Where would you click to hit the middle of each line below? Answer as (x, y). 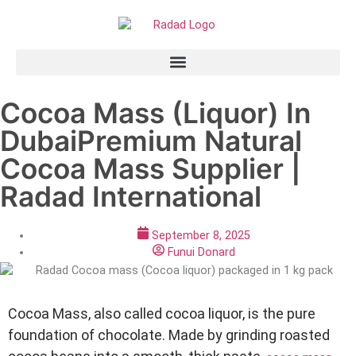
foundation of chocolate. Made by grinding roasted (169, 335)
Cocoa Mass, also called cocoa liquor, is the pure (162, 313)
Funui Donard (201, 253)
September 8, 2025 (201, 236)
